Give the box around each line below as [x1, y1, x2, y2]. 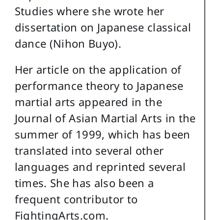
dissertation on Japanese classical [14, 20, 192, 35]
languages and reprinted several [14, 159, 186, 174]
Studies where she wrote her [14, 3, 165, 19]
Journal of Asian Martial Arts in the [14, 110, 196, 126]
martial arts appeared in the [14, 94, 163, 110]
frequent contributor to [14, 192, 138, 207]
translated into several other [14, 143, 164, 158]
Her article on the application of [14, 62, 182, 77]
